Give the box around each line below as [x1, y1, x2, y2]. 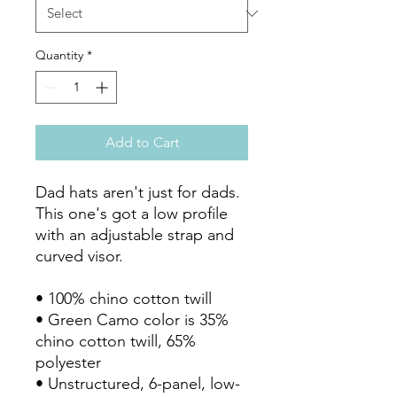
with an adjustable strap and [35, 225, 234, 245]
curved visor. [35, 246, 123, 266]
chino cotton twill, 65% [35, 331, 196, 351]
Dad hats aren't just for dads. [35, 183, 240, 202]
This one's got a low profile [35, 204, 228, 223]
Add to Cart [105, 134, 179, 151]
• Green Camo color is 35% [35, 310, 229, 330]
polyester [35, 353, 101, 372]
